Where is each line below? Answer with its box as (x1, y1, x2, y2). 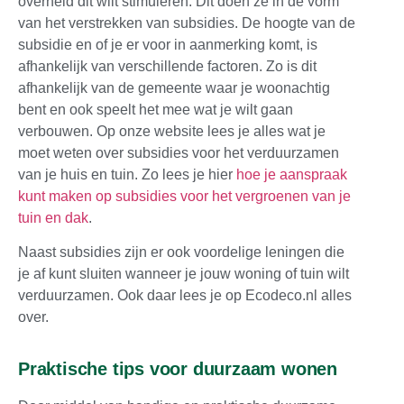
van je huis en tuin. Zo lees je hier (18, 167, 236, 183)
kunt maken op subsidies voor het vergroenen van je (18, 188, 351, 205)
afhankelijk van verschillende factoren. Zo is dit (18, 59, 317, 75)
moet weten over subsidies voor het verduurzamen (18, 145, 339, 161)
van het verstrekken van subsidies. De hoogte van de (18, 15, 355, 32)
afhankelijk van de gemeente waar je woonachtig (18, 80, 330, 96)
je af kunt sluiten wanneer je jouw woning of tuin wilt (18, 266, 349, 282)
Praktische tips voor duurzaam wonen (18, 358, 337, 379)
